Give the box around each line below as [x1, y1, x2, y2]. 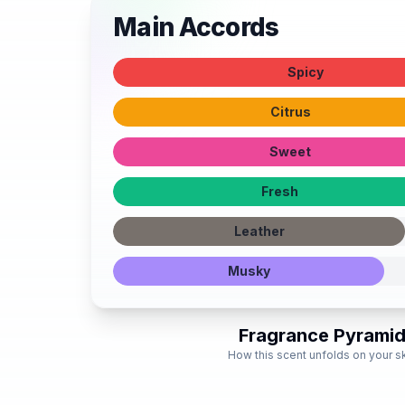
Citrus [269, 104, 311, 119]
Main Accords [113, 12, 279, 42]
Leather [233, 223, 285, 239]
